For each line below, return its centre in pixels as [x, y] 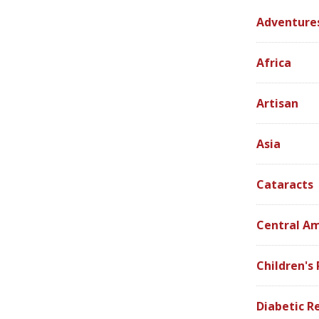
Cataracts [285, 184]
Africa [274, 62]
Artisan [278, 103]
